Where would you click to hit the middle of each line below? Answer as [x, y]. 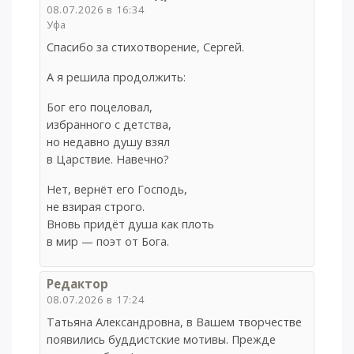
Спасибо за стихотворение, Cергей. [146, 47]
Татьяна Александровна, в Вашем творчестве [175, 322]
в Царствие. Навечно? [108, 160]
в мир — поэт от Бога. [108, 242]
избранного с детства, [109, 125]
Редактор [78, 283]
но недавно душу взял [109, 142]
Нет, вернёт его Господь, [117, 190]
